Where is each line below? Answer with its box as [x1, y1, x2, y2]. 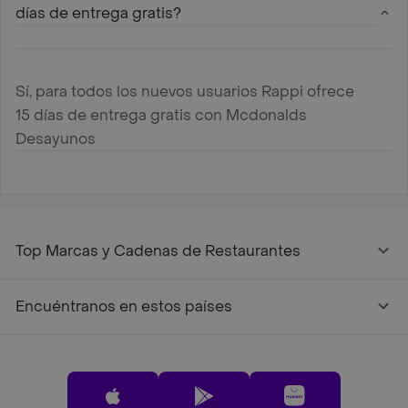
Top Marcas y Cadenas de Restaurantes [15, 240, 301, 260]
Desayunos [15, 128, 96, 148]
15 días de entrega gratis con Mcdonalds [15, 105, 307, 125]
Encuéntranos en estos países [15, 296, 232, 316]
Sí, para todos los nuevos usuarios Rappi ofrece [15, 81, 354, 101]
